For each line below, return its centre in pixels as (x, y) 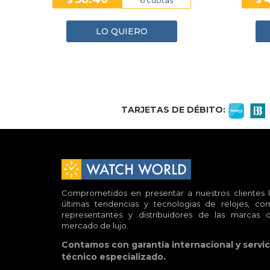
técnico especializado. (114, 256)
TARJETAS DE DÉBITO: (173, 110)
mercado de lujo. (95, 225)
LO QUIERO (121, 32)
